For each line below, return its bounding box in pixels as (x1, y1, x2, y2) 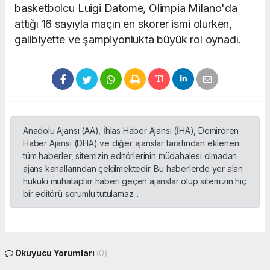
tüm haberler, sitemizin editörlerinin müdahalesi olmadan (23, 150, 237, 161)
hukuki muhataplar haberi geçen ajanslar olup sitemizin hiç (23, 175, 246, 186)
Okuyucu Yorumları (13, 247, 96, 258)
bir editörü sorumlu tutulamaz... (23, 188, 139, 199)
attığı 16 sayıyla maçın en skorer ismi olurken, (14, 17, 232, 30)
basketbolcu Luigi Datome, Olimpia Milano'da (14, 1, 237, 14)
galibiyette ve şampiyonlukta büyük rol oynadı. (14, 33, 242, 46)
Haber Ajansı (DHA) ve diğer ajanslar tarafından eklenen (23, 137, 239, 148)
